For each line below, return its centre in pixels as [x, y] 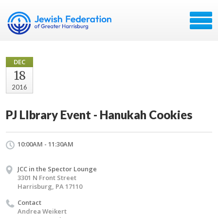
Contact [29, 202]
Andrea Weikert [42, 211]
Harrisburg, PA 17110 [50, 186]
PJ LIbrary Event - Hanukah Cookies [99, 115]
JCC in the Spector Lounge [57, 169]
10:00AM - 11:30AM [45, 144]
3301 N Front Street [47, 178]
